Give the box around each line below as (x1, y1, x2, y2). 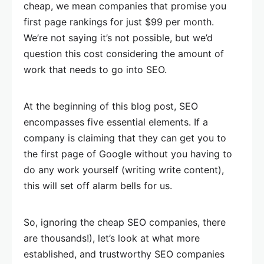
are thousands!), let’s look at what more (24, 232, 200, 245)
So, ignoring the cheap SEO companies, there (24, 216, 226, 229)
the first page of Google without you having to (24, 148, 232, 160)
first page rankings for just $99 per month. (24, 16, 214, 28)
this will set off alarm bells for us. (24, 180, 172, 192)
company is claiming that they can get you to (24, 132, 226, 144)
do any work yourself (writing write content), (24, 164, 224, 176)
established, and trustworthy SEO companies (24, 248, 225, 260)
